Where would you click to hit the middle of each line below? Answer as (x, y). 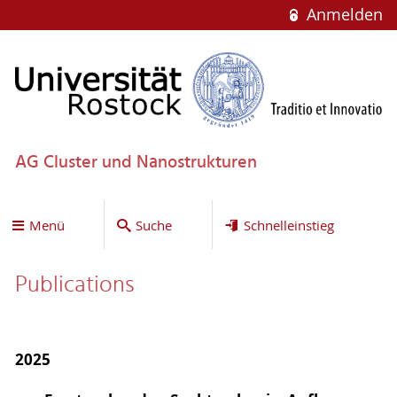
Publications (74, 286)
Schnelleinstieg (288, 225)
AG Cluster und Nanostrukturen (136, 163)
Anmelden (342, 15)
